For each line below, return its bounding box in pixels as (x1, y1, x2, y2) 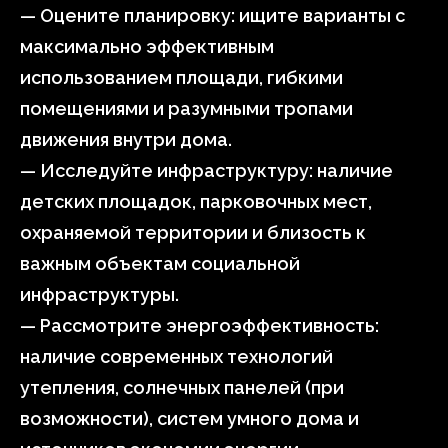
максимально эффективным (20, 36, 274, 57)
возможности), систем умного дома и (20, 408, 359, 429)
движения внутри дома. (20, 129, 232, 150)
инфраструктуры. (20, 284, 179, 305)
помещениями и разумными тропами (20, 98, 353, 119)
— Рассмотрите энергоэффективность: (20, 315, 379, 336)
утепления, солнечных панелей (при (20, 377, 344, 398)
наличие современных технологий (20, 346, 333, 367)
